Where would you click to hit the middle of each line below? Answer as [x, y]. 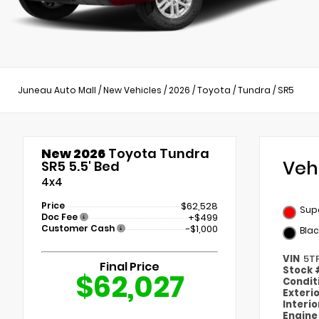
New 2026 [73, 154]
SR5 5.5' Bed [80, 167]
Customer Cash [79, 229]
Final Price [130, 267]
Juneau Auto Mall [57, 90]
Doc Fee [61, 217]
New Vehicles [132, 90]
